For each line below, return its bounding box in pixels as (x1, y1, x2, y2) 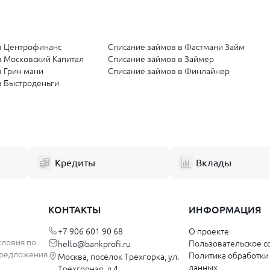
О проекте (188, 227, 229, 237)
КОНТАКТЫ (48, 204, 101, 216)
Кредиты (55, 157, 95, 169)
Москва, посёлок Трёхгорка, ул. (58, 252, 179, 262)
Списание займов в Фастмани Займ (108, 42, 245, 52)
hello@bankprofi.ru (58, 239, 131, 250)
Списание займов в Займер (108, 54, 214, 64)
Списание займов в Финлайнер (108, 66, 230, 77)
